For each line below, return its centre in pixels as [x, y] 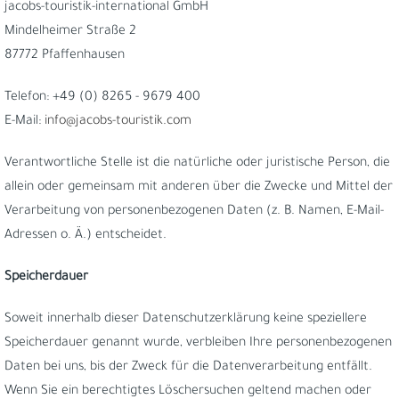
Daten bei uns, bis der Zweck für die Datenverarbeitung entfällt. [188, 368]
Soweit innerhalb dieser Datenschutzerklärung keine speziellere [186, 320]
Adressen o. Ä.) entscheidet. [85, 236]
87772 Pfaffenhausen [65, 56]
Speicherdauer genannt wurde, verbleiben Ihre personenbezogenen [198, 344]
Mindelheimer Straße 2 [70, 32]
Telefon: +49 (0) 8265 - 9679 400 [102, 98]
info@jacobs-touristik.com [118, 122]
